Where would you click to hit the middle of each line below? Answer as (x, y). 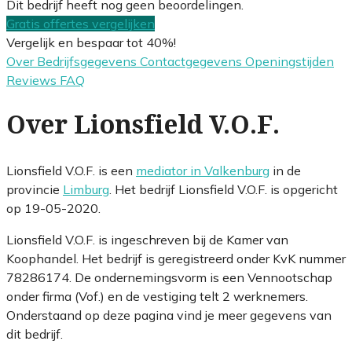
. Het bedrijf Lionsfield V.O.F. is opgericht (224, 189)
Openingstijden (290, 61)
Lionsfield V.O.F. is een (71, 170)
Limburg (86, 189)
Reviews (33, 80)
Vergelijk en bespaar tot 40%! (91, 42)
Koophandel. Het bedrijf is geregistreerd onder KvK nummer (176, 258)
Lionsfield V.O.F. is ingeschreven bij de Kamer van (147, 239)
